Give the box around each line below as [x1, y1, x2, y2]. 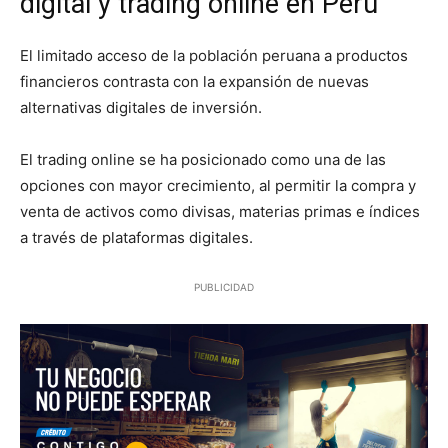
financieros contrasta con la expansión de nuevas [20, 71, 369, 91]
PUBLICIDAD [194, 280, 254, 293]
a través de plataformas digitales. [20, 227, 253, 247]
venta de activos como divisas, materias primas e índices [20, 201, 420, 221]
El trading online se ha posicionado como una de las [20, 149, 386, 169]
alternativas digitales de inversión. [20, 97, 262, 117]
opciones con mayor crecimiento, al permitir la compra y [20, 175, 416, 195]
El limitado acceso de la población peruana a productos [20, 45, 408, 65]
